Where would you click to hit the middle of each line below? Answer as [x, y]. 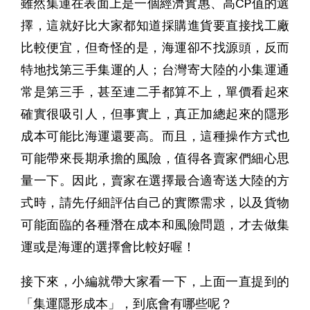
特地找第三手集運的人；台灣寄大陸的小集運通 [155, 70]
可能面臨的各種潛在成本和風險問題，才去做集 [155, 225]
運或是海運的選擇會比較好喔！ [108, 247]
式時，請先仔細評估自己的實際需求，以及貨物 [155, 203]
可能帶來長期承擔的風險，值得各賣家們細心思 [155, 158]
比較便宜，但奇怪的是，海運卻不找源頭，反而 [155, 48]
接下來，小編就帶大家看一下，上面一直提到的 [155, 282]
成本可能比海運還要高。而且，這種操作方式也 [155, 136]
